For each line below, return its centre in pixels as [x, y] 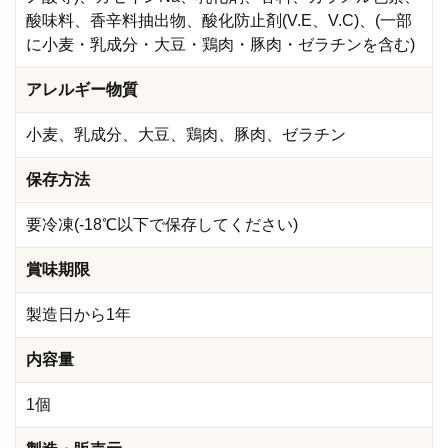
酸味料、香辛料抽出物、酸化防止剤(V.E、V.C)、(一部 [219, 20]
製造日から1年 [78, 314]
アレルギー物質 [82, 89]
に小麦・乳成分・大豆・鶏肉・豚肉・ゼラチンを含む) [220, 44]
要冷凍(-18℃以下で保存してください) [162, 224]
